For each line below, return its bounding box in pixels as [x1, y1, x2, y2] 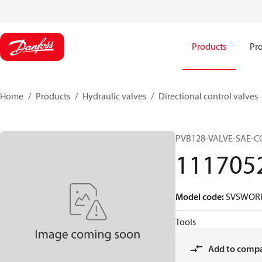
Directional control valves [158, 90, 258, 102]
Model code [175, 191, 222, 202]
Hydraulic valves [82, 90, 146, 102]
